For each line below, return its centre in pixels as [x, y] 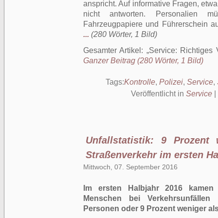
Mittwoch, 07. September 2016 [130, 167]
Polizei [171, 82]
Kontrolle [139, 82]
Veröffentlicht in [158, 94]
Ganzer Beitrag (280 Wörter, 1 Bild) [143, 61]
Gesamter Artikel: [115, 50]
